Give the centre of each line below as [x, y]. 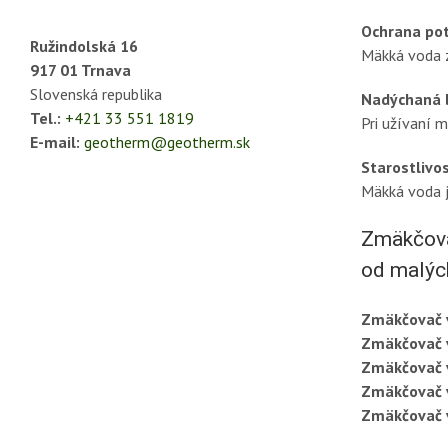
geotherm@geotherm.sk [167, 142]
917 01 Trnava [80, 70]
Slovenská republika [96, 94]
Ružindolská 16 [84, 46]
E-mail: [55, 142]
